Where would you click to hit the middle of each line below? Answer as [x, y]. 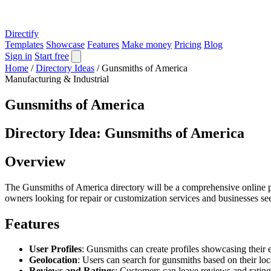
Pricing [188, 44]
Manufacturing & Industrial [57, 79]
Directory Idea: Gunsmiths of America [125, 133]
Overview [35, 161]
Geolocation [53, 260]
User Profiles [55, 249]
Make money [147, 44]
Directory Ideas [65, 68]
